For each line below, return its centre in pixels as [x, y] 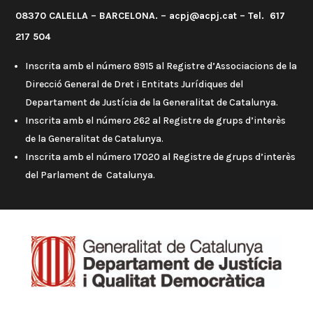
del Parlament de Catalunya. [90, 175]
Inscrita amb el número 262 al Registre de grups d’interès [156, 121]
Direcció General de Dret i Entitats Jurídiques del [134, 85]
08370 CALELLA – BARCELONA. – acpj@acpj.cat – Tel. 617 [151, 16]
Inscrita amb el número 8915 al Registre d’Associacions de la [161, 66]
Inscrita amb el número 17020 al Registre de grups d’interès [161, 157]
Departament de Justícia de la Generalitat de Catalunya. [152, 103]
